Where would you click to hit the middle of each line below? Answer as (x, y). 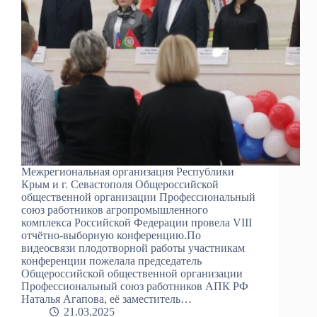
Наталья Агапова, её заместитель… (106, 299)
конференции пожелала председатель (111, 260)
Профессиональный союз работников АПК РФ (135, 286)
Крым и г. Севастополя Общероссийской (120, 184)
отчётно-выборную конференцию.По (111, 235)
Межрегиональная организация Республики (128, 171)
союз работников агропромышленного (115, 209)
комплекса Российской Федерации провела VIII (137, 222)
